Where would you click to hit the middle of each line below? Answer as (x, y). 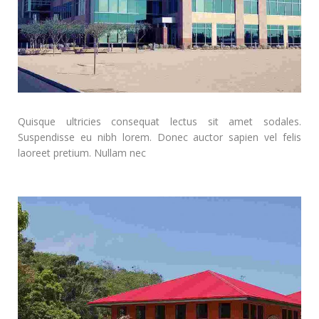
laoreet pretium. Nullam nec (82, 153)
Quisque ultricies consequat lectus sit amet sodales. (159, 122)
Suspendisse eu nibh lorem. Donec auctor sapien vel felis (159, 137)
